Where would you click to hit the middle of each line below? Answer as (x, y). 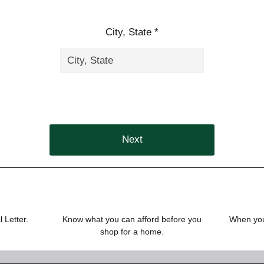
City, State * (132, 32)
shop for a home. (132, 231)
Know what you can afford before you (132, 219)
